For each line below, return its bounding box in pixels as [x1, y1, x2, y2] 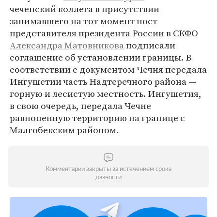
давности [95, 174, 122, 181]
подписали [124, 39, 175, 51]
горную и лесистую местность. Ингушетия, [10, 87, 201, 100]
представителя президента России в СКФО [10, 27, 198, 39]
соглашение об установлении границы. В [10, 51, 192, 63]
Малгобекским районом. [10, 124, 119, 136]
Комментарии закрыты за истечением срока [46, 166, 171, 172]
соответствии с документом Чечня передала [10, 63, 207, 76]
